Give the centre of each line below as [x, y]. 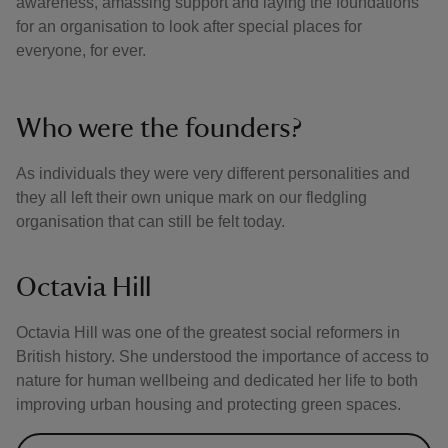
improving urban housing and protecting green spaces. [208, 404]
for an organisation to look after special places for [189, 26]
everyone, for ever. [81, 50]
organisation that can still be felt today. [150, 221]
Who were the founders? [159, 128]
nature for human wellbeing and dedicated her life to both [217, 380]
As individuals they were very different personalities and [213, 173]
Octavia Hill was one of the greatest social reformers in [208, 332]
